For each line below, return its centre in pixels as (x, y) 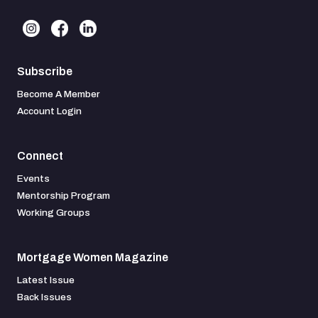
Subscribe (45, 71)
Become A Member (59, 94)
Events (33, 179)
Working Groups (54, 213)
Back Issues (44, 297)
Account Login (49, 111)
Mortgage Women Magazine (93, 257)
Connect (40, 156)
